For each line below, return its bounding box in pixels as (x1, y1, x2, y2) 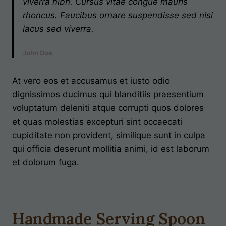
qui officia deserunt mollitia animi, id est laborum (12, 143, 209, 154)
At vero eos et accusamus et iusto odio (12, 75, 170, 86)
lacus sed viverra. (23, 23, 94, 34)
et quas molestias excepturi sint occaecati (12, 116, 182, 127)
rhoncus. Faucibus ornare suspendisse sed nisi (23, 10, 213, 20)
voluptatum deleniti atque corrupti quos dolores (12, 102, 204, 113)
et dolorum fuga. (12, 157, 79, 167)
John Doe (23, 48, 52, 57)
